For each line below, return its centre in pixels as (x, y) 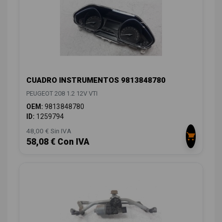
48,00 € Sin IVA (49, 131)
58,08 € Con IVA (58, 141)
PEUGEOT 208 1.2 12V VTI (62, 93)
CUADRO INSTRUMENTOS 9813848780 (96, 80)
